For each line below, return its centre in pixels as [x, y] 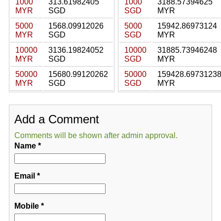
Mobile [26, 206]
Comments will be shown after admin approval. [96, 135]
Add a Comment [56, 119]
